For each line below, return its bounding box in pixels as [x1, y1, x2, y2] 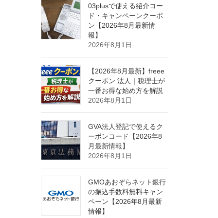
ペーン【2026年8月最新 [88, 198, 162, 205]
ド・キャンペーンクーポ [88, 12, 163, 19]
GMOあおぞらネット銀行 [88, 178, 166, 186]
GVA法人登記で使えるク [88, 123, 163, 130]
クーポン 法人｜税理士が [88, 77, 165, 85]
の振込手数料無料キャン [88, 188, 163, 196]
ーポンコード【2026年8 [88, 132, 162, 140]
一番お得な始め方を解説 [88, 87, 163, 94]
